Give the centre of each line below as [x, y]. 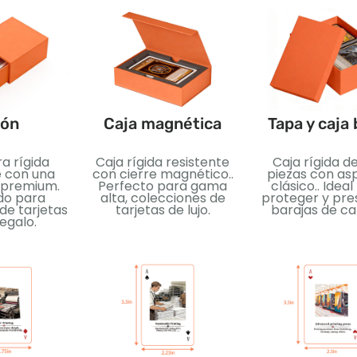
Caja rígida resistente [163, 162]
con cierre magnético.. [163, 174]
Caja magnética [163, 123]
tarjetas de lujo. [163, 210]
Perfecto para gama [163, 186]
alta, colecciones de [163, 198]
